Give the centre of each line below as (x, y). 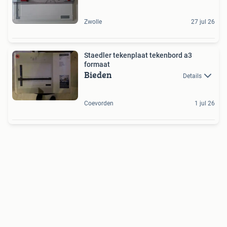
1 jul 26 (205, 104)
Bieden (98, 74)
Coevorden (99, 104)
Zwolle (93, 22)
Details (192, 76)
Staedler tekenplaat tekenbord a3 (138, 55)
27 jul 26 (203, 22)
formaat (97, 64)
